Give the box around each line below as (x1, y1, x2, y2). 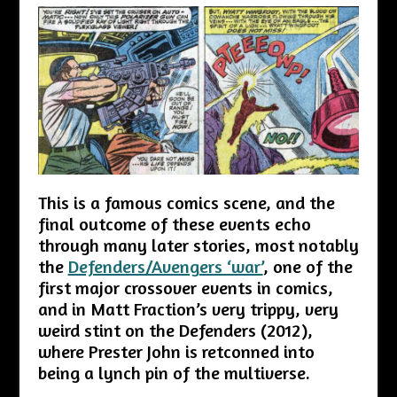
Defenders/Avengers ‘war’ (67, 255, 263, 278)
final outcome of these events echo (37, 213, 311, 236)
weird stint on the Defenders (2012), (37, 319, 313, 342)
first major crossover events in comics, (37, 276, 333, 300)
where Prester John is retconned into (37, 340, 315, 363)
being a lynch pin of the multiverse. (37, 362, 310, 385)
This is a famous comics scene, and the (37, 191, 335, 214)
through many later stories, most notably (37, 234, 359, 257)
